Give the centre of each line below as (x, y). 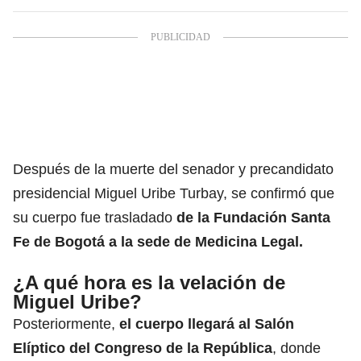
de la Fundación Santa (253, 217)
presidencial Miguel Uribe (94, 193)
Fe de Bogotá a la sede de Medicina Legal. (158, 241)
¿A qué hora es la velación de (149, 282)
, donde (297, 348)
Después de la (59, 169)
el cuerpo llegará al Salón (207, 324)
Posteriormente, (66, 324)
